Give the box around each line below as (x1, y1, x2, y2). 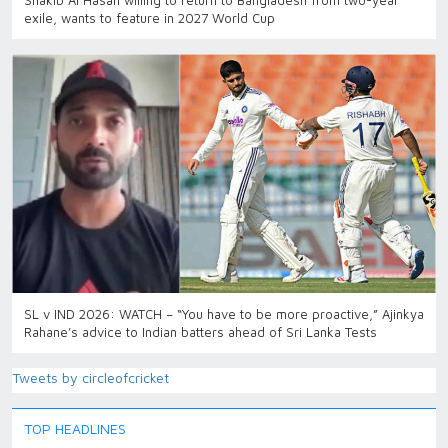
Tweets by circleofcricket (12, 368, 169, 386)
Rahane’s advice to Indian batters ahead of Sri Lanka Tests (24, 323, 377, 340)
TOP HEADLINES (24, 419, 126, 437)
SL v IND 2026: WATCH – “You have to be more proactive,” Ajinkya (24, 305, 424, 322)
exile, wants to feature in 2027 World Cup (24, 10, 275, 27)
